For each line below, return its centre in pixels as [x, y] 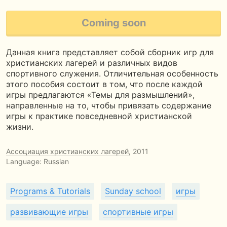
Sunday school [133, 191]
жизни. [20, 127]
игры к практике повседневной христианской [99, 116]
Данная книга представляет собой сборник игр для [110, 52]
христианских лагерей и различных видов [92, 63]
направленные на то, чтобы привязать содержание [109, 105]
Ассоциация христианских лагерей [67, 151]
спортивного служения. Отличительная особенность [112, 73]
